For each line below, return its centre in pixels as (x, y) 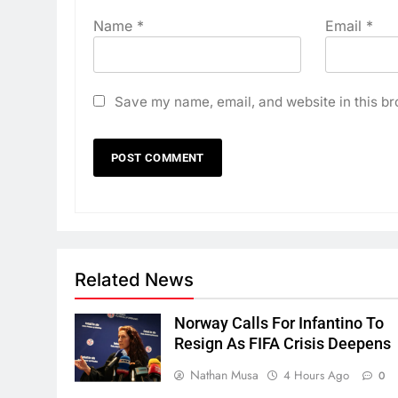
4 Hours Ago (317, 375)
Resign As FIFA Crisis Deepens (283, 343)
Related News (134, 279)
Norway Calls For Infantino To (279, 323)
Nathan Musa (225, 374)
